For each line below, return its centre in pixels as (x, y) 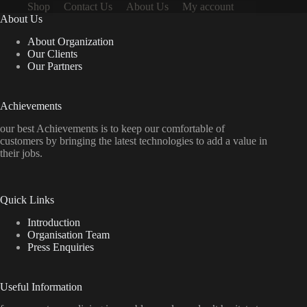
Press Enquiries (61, 247)
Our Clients (52, 54)
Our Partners (55, 66)
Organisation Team (69, 234)
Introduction (54, 222)
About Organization (71, 42)
